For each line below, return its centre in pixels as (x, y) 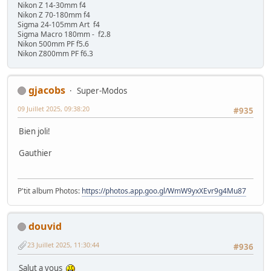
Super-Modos (102, 90)
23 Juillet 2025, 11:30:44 (63, 245)
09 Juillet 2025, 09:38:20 (54, 108)
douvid (45, 226)
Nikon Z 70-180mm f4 (54, 15)
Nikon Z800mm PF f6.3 (55, 53)
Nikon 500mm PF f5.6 (53, 44)
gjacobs (47, 90)
